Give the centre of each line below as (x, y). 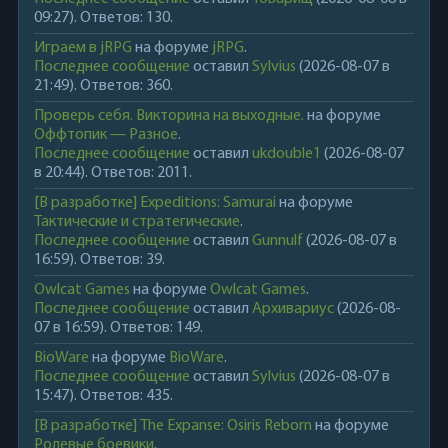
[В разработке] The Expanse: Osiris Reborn (172, 425)
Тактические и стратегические (136, 221)
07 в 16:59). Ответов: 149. (118, 327)
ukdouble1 (286, 153)
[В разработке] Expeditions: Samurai (154, 202)
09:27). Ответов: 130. (103, 17)
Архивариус (292, 308)
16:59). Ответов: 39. (99, 259)
